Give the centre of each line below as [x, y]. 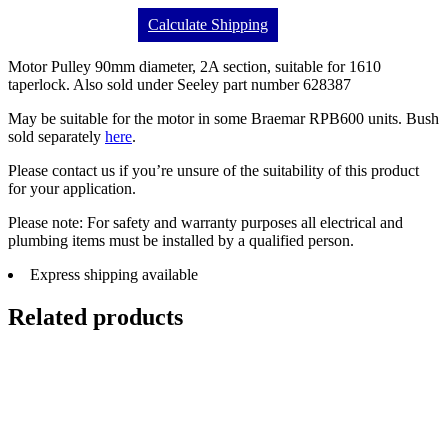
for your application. [72, 188]
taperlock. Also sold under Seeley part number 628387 [179, 84]
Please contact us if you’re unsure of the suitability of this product [213, 170]
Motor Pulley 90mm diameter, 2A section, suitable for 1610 [194, 66]
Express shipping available [114, 274]
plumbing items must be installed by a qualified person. [181, 240]
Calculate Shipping [208, 24]
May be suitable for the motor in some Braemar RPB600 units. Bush [223, 118]
